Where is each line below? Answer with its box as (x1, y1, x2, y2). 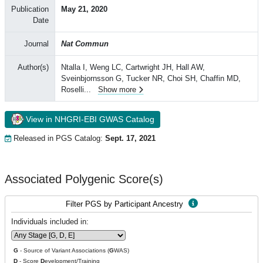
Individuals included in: (11, 217, 89, 226)
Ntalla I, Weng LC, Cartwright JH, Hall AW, (61, 63, 205, 72)
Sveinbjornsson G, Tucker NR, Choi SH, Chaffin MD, (61, 74, 241, 83)
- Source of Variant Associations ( (18, 247, 109, 254)
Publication (11, 5, 49, 14)
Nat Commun (61, 39, 109, 48)
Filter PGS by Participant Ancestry (65, 200, 186, 208)
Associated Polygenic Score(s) (5, 173, 163, 186)
